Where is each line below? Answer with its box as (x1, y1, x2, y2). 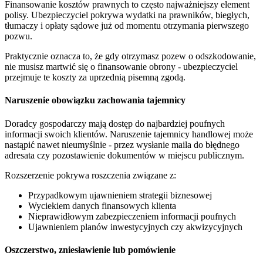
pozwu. (5, 31, 32, 42)
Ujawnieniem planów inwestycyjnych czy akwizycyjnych (28, 221, 242, 232)
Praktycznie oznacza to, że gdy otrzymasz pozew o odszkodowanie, (5, 51, 256, 62)
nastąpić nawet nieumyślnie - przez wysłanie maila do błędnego (5, 139, 240, 150)
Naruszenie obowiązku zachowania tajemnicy (5, 95, 186, 106)
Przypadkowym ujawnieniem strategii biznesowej (28, 190, 212, 200)
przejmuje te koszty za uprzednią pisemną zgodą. (5, 72, 186, 83)
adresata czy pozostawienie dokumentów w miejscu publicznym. (5, 150, 244, 160)
